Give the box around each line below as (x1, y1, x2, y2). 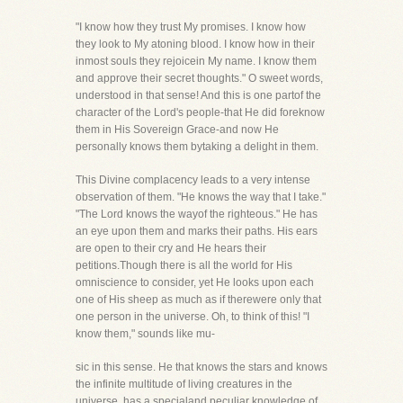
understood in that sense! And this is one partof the (76, 89, 321, 102)
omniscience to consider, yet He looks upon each (76, 276, 314, 289)
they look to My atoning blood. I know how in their (76, 38, 315, 50)
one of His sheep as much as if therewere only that (76, 293, 321, 306)
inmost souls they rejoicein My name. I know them (76, 55, 317, 67)
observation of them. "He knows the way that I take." (76, 191, 326, 203)
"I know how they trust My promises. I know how (76, 21, 306, 33)
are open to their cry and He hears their (76, 242, 266, 255)
